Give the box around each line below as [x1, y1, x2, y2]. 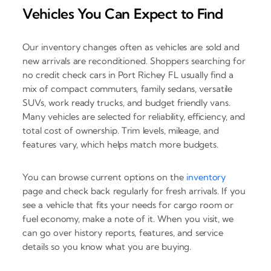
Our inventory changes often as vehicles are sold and [22, 41, 240, 53]
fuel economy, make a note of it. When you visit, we [22, 212, 234, 224]
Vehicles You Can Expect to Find [22, 5, 223, 23]
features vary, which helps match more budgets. [22, 138, 218, 150]
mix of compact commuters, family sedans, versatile [22, 82, 233, 94]
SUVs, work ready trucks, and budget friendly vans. [22, 96, 230, 108]
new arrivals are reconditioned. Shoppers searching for [22, 54, 246, 67]
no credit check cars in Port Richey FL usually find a [22, 68, 233, 80]
